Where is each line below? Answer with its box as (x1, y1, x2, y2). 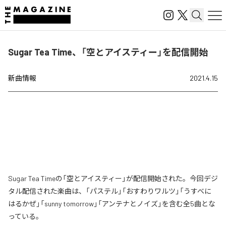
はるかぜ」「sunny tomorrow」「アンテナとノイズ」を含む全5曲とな (8, 199, 215, 208)
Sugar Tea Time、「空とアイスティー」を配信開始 (8, 46, 208, 58)
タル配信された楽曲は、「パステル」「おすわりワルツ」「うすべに (8, 187, 211, 195)
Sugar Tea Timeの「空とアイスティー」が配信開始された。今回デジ (8, 174, 218, 183)
